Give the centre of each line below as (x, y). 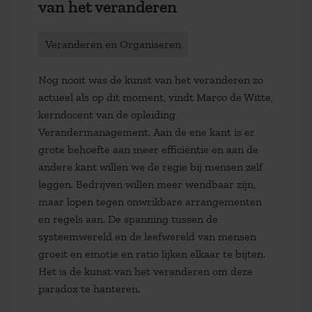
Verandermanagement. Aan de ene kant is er (147, 132)
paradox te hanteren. (89, 289)
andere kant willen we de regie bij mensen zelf (150, 167)
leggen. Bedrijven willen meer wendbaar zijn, (147, 185)
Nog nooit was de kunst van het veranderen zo (151, 80)
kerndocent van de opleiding (107, 115)
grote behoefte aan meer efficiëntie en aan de (148, 150)
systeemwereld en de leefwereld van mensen (147, 237)
